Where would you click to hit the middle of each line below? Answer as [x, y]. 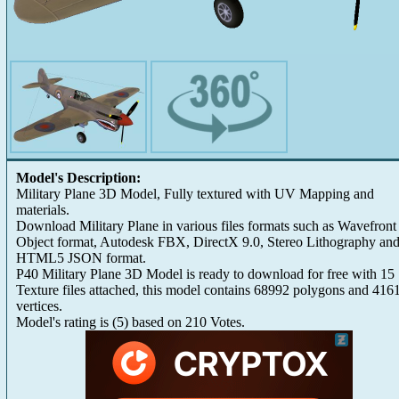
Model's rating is [64, 322]
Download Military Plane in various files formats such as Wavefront [206, 226]
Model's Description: [78, 178]
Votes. [226, 322]
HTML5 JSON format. [81, 258]
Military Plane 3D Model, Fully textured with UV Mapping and [195, 194]
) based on [155, 322]
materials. [43, 210]
